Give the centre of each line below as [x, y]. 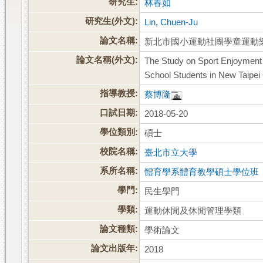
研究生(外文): [112, 21]
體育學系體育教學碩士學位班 [202, 172]
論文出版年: [115, 249]
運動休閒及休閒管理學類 [193, 211]
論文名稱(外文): [107, 60]
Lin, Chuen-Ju [171, 23]
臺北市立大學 [171, 153]
